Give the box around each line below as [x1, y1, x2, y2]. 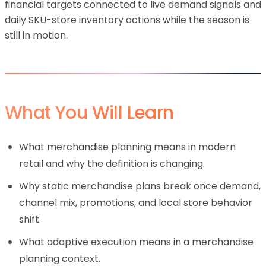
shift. [19, 213, 41, 226]
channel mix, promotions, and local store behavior [19, 196, 252, 210]
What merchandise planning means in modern [19, 140, 236, 154]
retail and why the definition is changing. [19, 157, 205, 170]
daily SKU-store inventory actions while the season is [5, 13, 249, 27]
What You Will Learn [5, 100, 174, 125]
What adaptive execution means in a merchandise [19, 235, 254, 249]
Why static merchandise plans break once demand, [19, 179, 261, 193]
